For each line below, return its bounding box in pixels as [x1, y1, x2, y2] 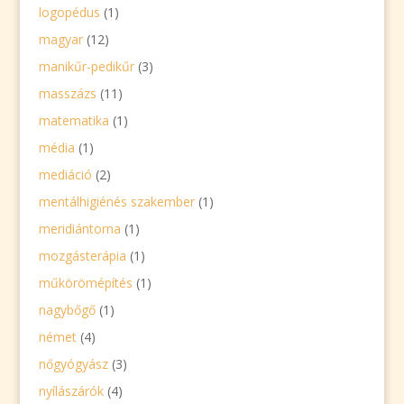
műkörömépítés [38, 274, 133, 291]
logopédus [38, 4, 100, 21]
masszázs [38, 85, 96, 102]
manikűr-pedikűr [38, 58, 134, 75]
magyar [38, 31, 83, 48]
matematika [38, 112, 109, 129]
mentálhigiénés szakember [38, 193, 195, 210]
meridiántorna [38, 220, 121, 237]
